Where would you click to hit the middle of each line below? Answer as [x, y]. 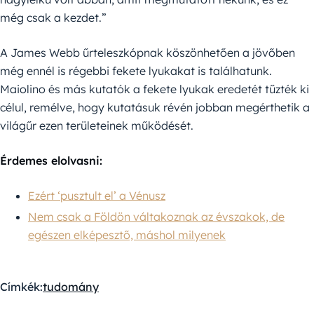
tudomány [71, 287]
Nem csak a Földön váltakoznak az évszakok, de [156, 217]
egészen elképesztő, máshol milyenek [127, 235]
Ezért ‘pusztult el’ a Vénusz [97, 196]
